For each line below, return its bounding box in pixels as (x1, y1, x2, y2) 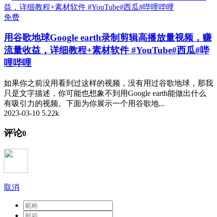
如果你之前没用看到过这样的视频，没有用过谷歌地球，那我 (4, 79, 213, 88)
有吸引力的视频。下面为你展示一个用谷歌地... (4, 99, 165, 108)
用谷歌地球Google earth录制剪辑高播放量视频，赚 (4, 32, 212, 43)
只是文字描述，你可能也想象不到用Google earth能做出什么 (4, 89, 206, 98)
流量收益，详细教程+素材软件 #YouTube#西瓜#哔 (4, 45, 209, 56)
